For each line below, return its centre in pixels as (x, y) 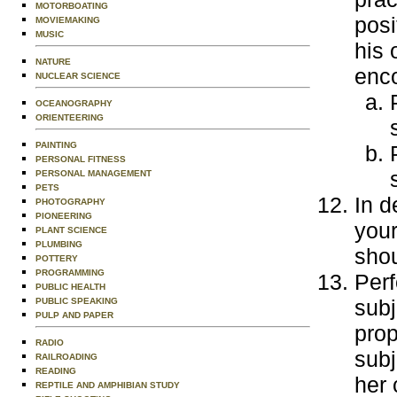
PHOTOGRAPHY (70, 202)
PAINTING (56, 145)
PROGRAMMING (70, 272)
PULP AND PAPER (74, 315)
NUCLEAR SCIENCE (78, 76)
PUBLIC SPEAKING (77, 301)
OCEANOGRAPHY (74, 103)
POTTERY (57, 258)
